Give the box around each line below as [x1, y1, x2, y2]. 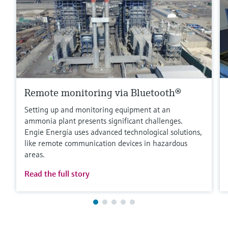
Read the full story [24, 168, 90, 179]
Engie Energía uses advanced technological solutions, [24, 126, 202, 137]
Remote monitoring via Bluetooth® [24, 86, 181, 99]
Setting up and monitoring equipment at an [24, 104, 170, 115]
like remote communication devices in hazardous [24, 137, 187, 148]
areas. [24, 149, 45, 159]
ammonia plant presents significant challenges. [24, 115, 183, 126]
